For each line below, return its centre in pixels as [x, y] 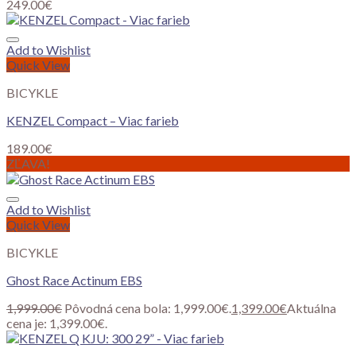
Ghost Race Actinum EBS [74, 281]
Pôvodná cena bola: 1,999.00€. [148, 308]
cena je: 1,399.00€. [57, 323]
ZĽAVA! [28, 164]
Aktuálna [311, 308]
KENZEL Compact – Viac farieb [93, 121]
